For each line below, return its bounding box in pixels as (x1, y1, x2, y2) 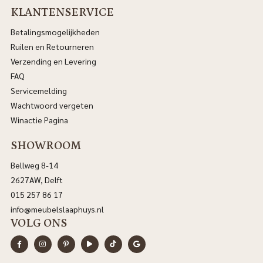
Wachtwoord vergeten (10, 99, 93, 110)
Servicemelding (10, 85, 67, 96)
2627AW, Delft (10, 174, 63, 185)
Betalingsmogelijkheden (10, 26, 100, 37)
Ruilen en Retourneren (10, 41, 94, 52)
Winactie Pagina (10, 114, 70, 125)
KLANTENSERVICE (10, 5, 114, 19)
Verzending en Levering (10, 55, 96, 66)
